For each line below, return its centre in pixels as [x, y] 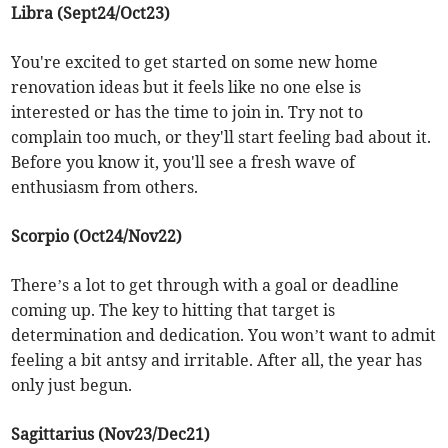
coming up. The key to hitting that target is [173, 310]
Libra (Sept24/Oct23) [91, 13]
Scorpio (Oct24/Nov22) [97, 236]
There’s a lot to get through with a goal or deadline [205, 285]
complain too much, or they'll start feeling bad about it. [221, 137]
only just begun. [72, 385]
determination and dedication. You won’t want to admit [224, 335]
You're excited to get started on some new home [195, 62]
